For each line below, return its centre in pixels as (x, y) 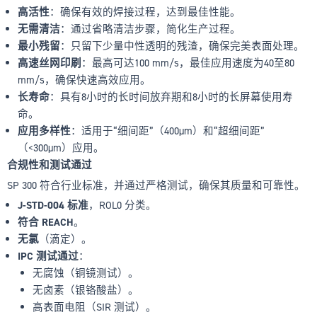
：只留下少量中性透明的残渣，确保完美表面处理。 (182, 46)
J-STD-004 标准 (53, 206)
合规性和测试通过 (50, 165)
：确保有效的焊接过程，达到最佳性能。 (145, 12)
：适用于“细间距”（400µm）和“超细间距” (167, 131)
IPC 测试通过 (48, 257)
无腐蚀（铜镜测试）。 (86, 273)
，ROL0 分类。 (122, 206)
